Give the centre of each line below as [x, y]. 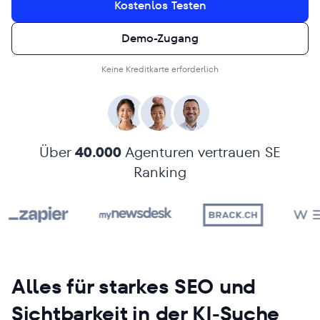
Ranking [160, 172]
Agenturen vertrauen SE [201, 152]
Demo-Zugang [160, 38]
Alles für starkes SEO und [134, 287]
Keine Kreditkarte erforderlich [160, 69]
